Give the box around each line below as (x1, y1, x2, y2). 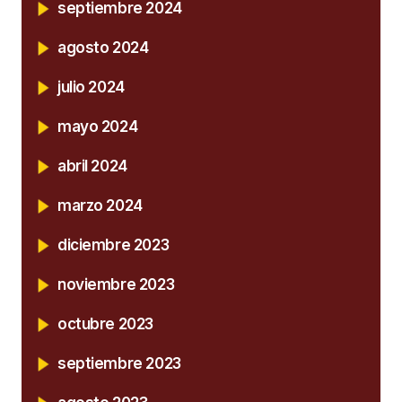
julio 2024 (57, 77, 125, 96)
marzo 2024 (57, 196, 143, 214)
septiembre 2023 (57, 354, 181, 372)
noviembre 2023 (57, 275, 175, 293)
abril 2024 (57, 156, 127, 175)
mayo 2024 (57, 117, 138, 135)
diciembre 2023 (57, 235, 170, 254)
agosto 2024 (57, 38, 149, 57)
